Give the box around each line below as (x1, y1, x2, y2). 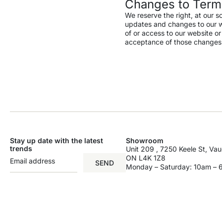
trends (10, 144, 32, 153)
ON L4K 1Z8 (126, 154, 166, 163)
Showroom (126, 136, 164, 145)
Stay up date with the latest (10, 136, 103, 145)
